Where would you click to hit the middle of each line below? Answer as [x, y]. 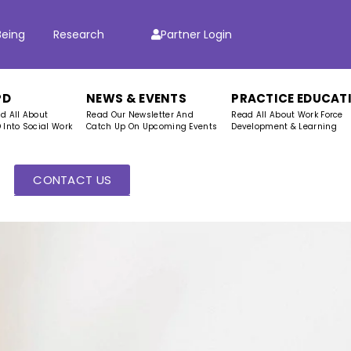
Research [79, 34]
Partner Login [197, 34]
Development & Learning [284, 127]
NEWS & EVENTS [136, 99]
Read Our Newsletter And [140, 115]
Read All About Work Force [287, 115]
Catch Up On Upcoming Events [152, 127]
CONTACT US [72, 180]
